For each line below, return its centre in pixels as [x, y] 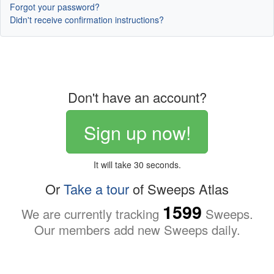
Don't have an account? [137, 97]
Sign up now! [137, 132]
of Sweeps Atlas [179, 188]
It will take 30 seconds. [137, 164]
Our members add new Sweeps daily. [137, 229]
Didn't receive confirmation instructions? [87, 20]
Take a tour [96, 188]
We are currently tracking [92, 213]
